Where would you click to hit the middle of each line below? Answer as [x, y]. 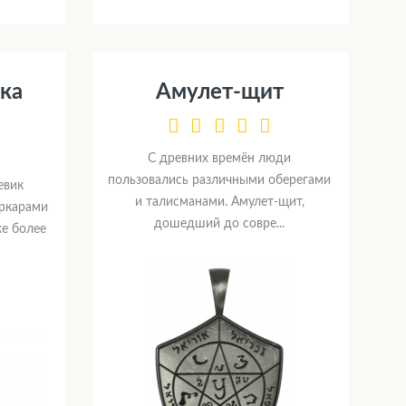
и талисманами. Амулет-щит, [219, 202]
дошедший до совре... [219, 223]
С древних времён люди [219, 158]
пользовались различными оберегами [219, 180]
